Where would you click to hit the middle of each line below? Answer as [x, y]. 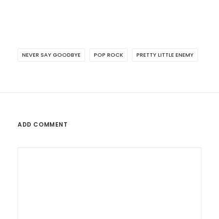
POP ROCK [109, 55]
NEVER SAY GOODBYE [51, 55]
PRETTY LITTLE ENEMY [165, 55]
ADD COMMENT [43, 124]
